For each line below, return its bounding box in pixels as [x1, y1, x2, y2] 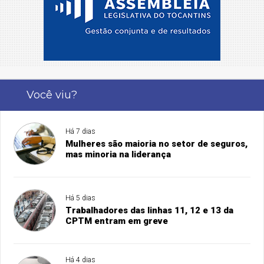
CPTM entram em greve [65, 216, 169, 227]
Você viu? [26, 88, 77, 102]
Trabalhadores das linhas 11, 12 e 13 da [65, 205, 234, 216]
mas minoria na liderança [65, 149, 171, 160]
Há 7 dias [65, 127, 96, 136]
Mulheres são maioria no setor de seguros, [65, 138, 248, 150]
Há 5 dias [65, 194, 96, 203]
